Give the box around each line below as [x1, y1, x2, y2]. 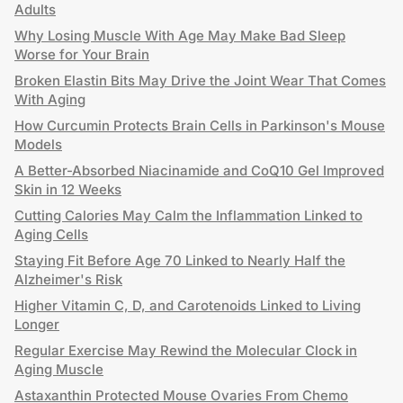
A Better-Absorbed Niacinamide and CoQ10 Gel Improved [14, 162, 384, 179]
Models [14, 136, 62, 153]
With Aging [14, 91, 85, 108]
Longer [14, 316, 59, 333]
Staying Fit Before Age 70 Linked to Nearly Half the [14, 252, 345, 269]
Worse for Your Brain [14, 46, 149, 63]
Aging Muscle [14, 361, 103, 378]
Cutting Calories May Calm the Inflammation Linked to [14, 207, 363, 224]
